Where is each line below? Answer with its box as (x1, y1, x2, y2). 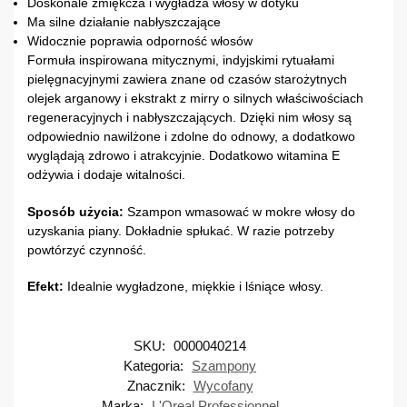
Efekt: (27, 279, 64, 294)
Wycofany (193, 377, 253, 393)
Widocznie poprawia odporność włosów (27, 34, 253, 49)
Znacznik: (126, 377, 189, 393)
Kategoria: (124, 357, 187, 373)
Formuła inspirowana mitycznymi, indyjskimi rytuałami (27, 53, 334, 68)
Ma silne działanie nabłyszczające (27, 15, 221, 30)
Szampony (192, 357, 256, 373)
